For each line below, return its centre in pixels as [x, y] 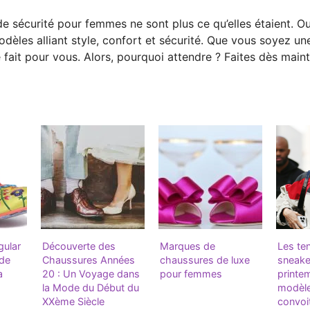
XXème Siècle [73, 302]
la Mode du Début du [91, 288]
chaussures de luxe [205, 260]
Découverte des [79, 246]
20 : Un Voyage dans [91, 274]
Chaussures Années [89, 260]
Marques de [188, 246]
